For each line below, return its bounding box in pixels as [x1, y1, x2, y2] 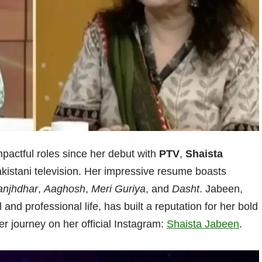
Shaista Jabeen [167, 218, 239, 230]
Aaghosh [44, 182, 85, 195]
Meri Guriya [91, 182, 146, 195]
